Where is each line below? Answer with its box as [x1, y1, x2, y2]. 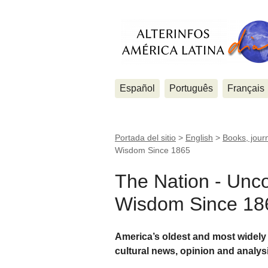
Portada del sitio [115, 133, 176, 142]
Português [169, 83, 213, 93]
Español [120, 83, 155, 93]
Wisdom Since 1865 [115, 145, 190, 155]
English [185, 133, 213, 142]
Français [227, 83, 264, 93]
